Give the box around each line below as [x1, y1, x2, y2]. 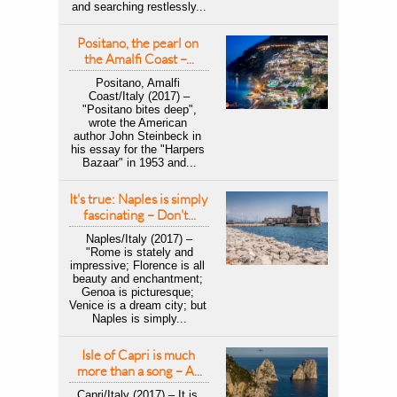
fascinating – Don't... [82, 206, 196, 223]
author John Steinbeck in [74, 129, 201, 143]
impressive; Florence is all [70, 259, 205, 272]
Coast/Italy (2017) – [89, 90, 190, 103]
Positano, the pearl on [77, 35, 198, 51]
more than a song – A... [76, 362, 202, 379]
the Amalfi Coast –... [84, 51, 194, 67]
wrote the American [88, 116, 187, 129]
